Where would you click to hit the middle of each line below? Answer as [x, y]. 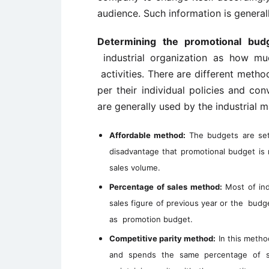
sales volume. [135, 168]
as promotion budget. [151, 219]
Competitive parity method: [163, 238]
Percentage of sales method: [166, 187]
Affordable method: [148, 135]
